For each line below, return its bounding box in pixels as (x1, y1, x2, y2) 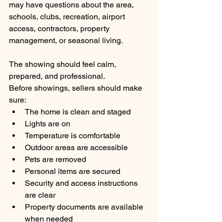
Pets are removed (25, 155, 86, 165)
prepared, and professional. (9, 71, 105, 81)
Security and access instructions (25, 178, 140, 188)
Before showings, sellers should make (9, 83, 144, 93)
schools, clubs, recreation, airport (9, 12, 127, 22)
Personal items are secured (25, 166, 120, 176)
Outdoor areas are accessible (25, 143, 128, 153)
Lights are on (25, 119, 70, 129)
